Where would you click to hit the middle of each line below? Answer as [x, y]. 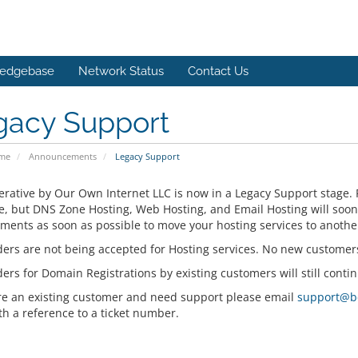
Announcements [62, 156]
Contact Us [218, 71]
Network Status [121, 71]
